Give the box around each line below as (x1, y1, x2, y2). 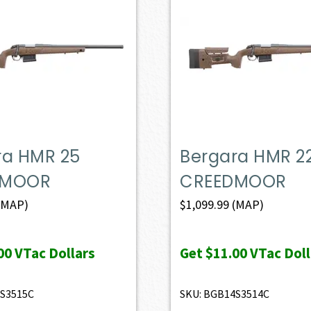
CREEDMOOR (180, 169, 287, 193)
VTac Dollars (11, 243, 95, 262)
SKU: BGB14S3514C (180, 286, 270, 301)
